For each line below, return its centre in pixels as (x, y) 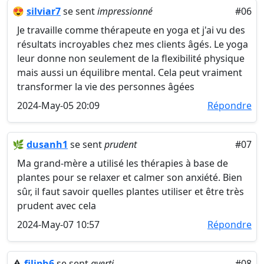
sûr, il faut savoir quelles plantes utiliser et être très (131, 192)
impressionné (125, 11)
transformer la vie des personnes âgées (106, 87)
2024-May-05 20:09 (58, 105)
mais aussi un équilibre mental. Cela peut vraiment (130, 72)
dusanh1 (47, 144)
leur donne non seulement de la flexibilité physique (131, 58)
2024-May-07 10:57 (58, 225)
